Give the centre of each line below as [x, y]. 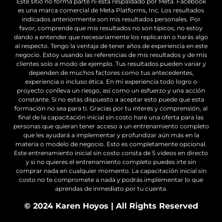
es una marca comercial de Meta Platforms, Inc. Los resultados [111, 10]
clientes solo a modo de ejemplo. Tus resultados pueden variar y [111, 63]
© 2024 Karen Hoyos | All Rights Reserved [111, 206]
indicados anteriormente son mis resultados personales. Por [111, 19]
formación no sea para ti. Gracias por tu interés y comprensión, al [111, 108]
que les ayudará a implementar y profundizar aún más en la [111, 135]
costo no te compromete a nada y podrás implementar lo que [111, 179]
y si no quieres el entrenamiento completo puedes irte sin [111, 162]
